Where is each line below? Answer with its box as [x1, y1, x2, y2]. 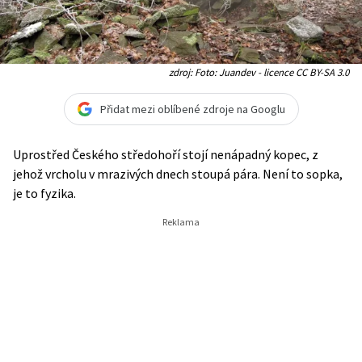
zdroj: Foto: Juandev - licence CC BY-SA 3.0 [169, 65, 349, 78]
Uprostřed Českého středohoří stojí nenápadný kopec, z [13, 146, 318, 162]
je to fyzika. [13, 185, 76, 201]
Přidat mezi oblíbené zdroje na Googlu [99, 101, 285, 116]
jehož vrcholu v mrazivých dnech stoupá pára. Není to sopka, [13, 166, 343, 182]
